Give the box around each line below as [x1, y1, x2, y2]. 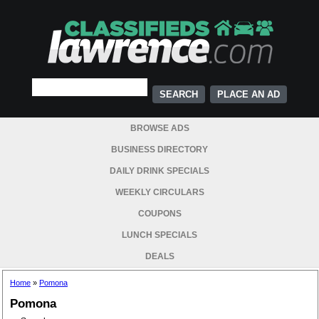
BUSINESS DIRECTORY [111, 145, 208, 155]
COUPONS [137, 209, 182, 219]
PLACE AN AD [217, 89, 280, 100]
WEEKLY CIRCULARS [115, 187, 204, 197]
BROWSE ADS [130, 123, 189, 133]
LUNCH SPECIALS [122, 230, 197, 240]
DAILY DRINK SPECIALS [110, 166, 209, 176]
